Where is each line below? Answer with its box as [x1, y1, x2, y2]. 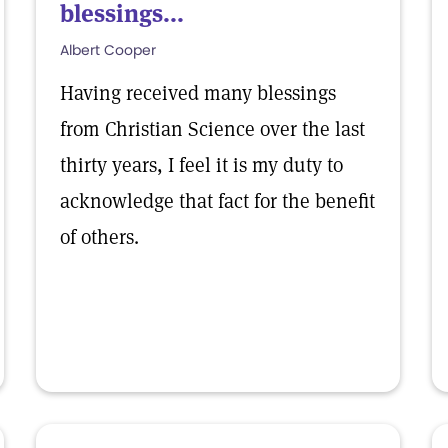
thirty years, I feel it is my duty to [60, 152, 343, 178]
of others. [60, 224, 139, 250]
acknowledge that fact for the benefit [60, 188, 375, 214]
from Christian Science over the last [60, 116, 365, 142]
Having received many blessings [60, 80, 336, 106]
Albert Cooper [60, 40, 156, 60]
